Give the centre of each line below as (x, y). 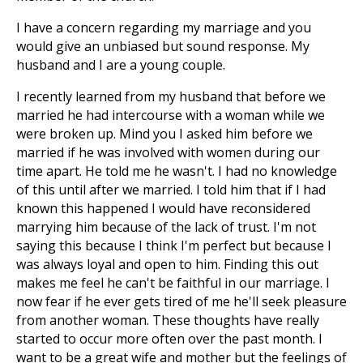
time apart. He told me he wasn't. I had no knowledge (177, 171)
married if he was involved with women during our (168, 152)
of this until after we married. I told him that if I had (171, 190)
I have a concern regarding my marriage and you (164, 28)
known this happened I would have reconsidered (163, 208)
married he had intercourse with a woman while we (171, 115)
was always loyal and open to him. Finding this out (167, 264)
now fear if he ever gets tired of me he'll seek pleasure (181, 301)
